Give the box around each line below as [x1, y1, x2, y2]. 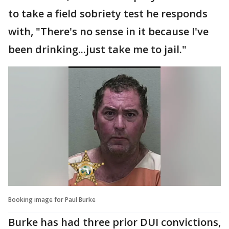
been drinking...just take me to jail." [8, 42, 187, 56]
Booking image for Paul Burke [8, 195, 96, 204]
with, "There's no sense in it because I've [8, 25, 209, 38]
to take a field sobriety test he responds [8, 7, 208, 20]
